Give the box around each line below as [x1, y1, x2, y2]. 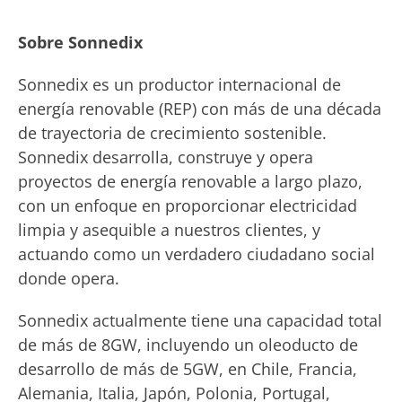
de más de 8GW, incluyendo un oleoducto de [18, 334, 358, 355]
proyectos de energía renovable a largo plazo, [18, 170, 363, 192]
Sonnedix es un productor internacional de [18, 74, 341, 95]
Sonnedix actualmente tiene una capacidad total [18, 310, 382, 331]
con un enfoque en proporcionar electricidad [18, 195, 357, 216]
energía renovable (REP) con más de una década [18, 98, 381, 119]
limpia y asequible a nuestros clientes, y [18, 219, 320, 240]
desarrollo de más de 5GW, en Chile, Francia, [18, 358, 357, 380]
